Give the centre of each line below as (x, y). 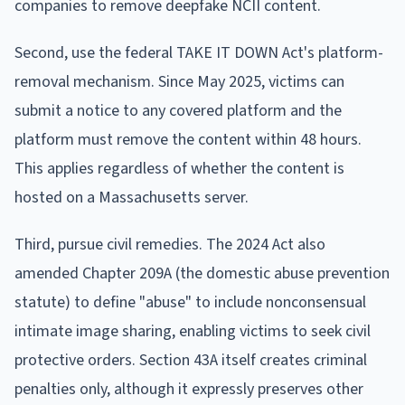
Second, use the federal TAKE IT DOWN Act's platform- (199, 52)
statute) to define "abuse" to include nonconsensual (190, 302)
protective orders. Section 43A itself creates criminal (191, 360)
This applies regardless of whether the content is (179, 168)
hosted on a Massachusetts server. (132, 197)
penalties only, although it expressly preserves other (189, 389)
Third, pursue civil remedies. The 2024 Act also (170, 244)
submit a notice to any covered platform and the (178, 110)
